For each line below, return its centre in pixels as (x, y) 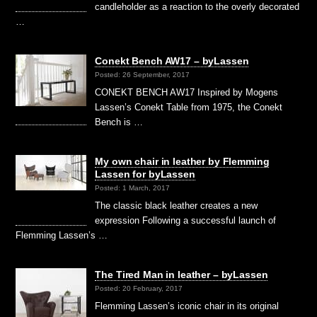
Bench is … (119, 122)
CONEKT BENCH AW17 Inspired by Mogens (187, 92)
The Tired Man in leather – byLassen (181, 275)
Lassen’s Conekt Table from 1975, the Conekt (189, 107)
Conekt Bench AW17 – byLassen (172, 60)
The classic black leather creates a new (177, 206)
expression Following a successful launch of (186, 221)
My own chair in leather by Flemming (182, 161)
